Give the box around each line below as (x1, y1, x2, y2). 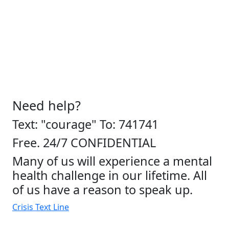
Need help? (12, 97, 81, 114)
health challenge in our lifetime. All (12, 167, 207, 184)
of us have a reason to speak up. (12, 181, 193, 198)
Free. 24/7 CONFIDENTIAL (12, 134, 156, 151)
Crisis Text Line (12, 201, 69, 213)
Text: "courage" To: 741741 (12, 116, 158, 133)
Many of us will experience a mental (12, 153, 212, 170)
